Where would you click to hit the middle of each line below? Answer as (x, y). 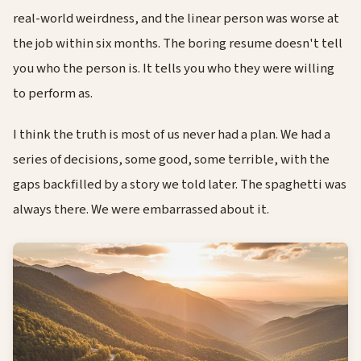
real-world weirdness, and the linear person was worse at (176, 18)
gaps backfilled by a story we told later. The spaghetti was (180, 184)
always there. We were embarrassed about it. (141, 209)
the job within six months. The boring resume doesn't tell (178, 43)
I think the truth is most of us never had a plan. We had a (172, 134)
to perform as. (53, 93)
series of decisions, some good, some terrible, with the (171, 159)
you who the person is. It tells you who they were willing (174, 68)
